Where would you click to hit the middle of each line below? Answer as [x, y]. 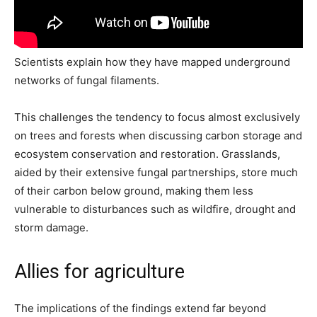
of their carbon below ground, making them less [134, 191]
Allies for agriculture [99, 272]
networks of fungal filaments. [87, 81]
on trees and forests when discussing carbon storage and [158, 136]
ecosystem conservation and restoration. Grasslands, [147, 154]
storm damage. [51, 228]
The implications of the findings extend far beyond [140, 309]
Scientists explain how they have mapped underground [152, 62]
